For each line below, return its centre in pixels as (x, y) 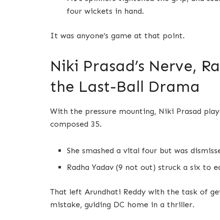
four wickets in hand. (106, 11)
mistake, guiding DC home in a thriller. (122, 204)
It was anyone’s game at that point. (117, 36)
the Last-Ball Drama (125, 87)
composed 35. (76, 124)
